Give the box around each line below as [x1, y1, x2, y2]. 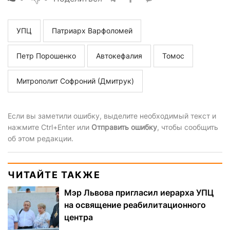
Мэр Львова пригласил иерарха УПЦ [64, 187, 214, 198]
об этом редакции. [8, 134, 73, 143]
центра [64, 212, 93, 223]
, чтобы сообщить [157, 123, 218, 132]
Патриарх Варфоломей [52, 26, 132, 35]
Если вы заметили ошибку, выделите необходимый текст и [8, 111, 216, 121]
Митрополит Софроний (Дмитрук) [16, 76, 134, 86]
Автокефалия [96, 51, 142, 61]
